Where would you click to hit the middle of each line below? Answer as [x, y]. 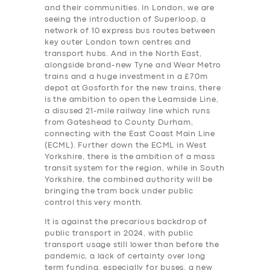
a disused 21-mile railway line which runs [127, 111]
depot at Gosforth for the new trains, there [133, 89]
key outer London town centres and [118, 43]
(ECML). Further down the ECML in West [126, 146]
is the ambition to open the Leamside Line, [132, 100]
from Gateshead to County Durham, [119, 123]
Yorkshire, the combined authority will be [129, 180]
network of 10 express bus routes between [130, 31]
